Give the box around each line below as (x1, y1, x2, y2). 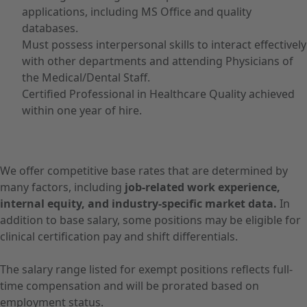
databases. (22, 21, 78, 36)
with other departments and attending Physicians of (22, 53, 293, 69)
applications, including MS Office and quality (22, 4, 251, 19)
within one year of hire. (22, 103, 142, 118)
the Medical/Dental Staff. (22, 70, 150, 85)
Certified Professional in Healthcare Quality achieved (22, 86, 295, 101)
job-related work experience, (125, 180, 280, 195)
